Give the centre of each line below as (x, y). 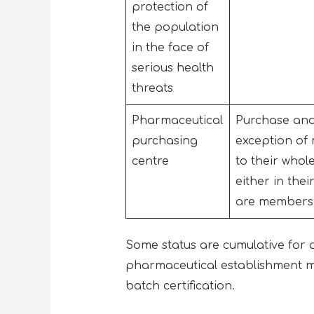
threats (154, 88)
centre (153, 161)
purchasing (164, 141)
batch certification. (182, 286)
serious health (172, 68)
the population (175, 27)
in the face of (170, 47)
